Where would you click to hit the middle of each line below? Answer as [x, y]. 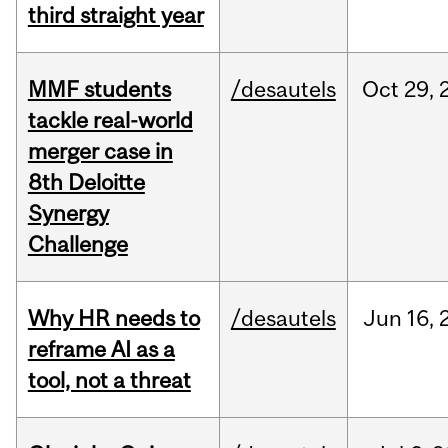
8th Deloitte [86, 182]
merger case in [100, 151]
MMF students [99, 89]
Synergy [68, 213]
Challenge [77, 244]
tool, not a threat [109, 380]
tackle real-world [110, 120]
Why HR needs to [113, 318]
